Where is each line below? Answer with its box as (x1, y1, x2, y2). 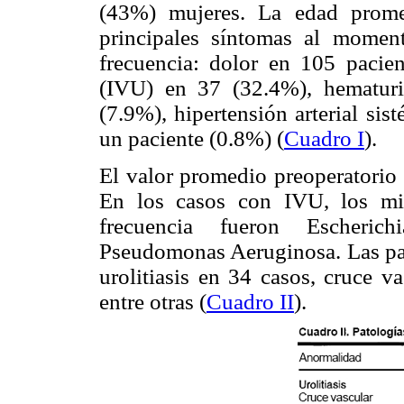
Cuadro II (207, 289, 294, 315)
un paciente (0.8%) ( (99, 126, 284, 151)
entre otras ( (99, 289, 207, 315)
